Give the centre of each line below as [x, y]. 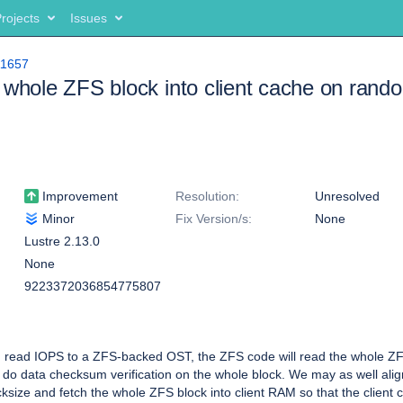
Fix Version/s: [214, 219]
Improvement [78, 196]
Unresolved [347, 196]
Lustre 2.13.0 [62, 241]
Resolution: [207, 196]
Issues [89, 18]
